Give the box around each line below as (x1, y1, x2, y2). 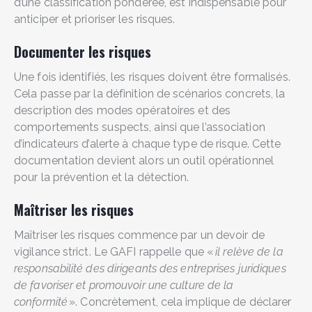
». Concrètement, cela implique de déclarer (68, 295, 292, 309)
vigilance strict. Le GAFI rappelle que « (14, 245, 216, 258)
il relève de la (215, 245, 283, 258)
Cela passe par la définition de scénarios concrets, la (14, 87, 286, 100)
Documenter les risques (14, 41, 151, 62)
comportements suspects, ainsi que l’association (14, 120, 265, 134)
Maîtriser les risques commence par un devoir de (14, 228, 265, 242)
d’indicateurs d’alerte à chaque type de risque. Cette (14, 137, 281, 150)
